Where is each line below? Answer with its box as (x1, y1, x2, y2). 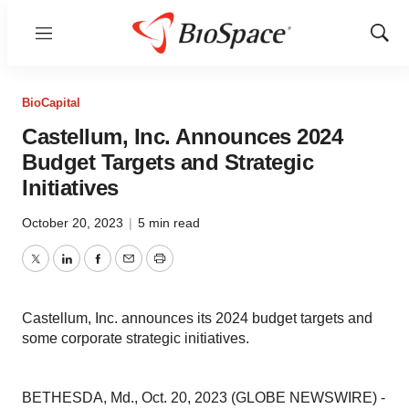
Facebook (96, 261, 162, 278)
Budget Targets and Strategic (22, 150, 313, 174)
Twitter (34, 261, 78, 278)
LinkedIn (65, 261, 121, 278)
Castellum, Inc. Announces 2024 (22, 124, 342, 149)
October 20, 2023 (22, 215, 127, 230)
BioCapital (22, 96, 80, 110)
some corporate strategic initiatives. (22, 330, 249, 346)
